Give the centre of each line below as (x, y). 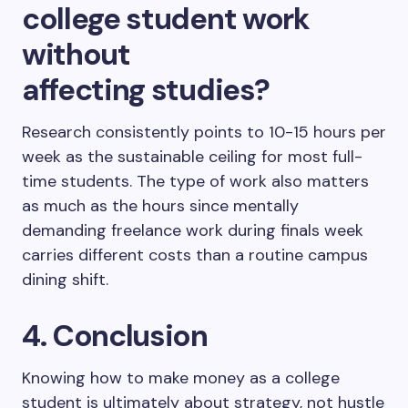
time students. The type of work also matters (195, 181)
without (76, 54)
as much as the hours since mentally (160, 206)
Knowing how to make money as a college (181, 378)
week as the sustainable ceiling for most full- (192, 157)
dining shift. (67, 280)
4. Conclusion (118, 336)
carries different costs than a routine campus (195, 255)
